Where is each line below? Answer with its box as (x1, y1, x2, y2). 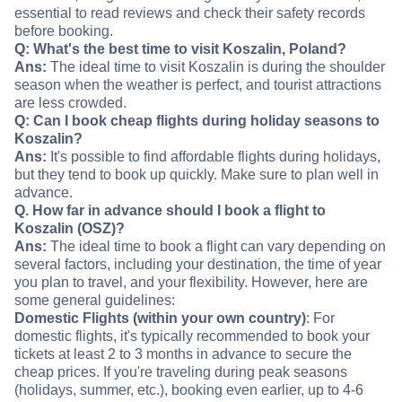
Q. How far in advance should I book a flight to (14, 203, 326, 219)
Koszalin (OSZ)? (14, 221, 125, 237)
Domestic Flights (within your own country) (14, 310, 306, 327)
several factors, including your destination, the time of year (14, 257, 381, 273)
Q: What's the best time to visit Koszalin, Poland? (14, 41, 346, 57)
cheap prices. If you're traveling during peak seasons (14, 364, 347, 380)
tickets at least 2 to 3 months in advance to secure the (14, 346, 352, 363)
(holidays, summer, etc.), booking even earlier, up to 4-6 (14, 382, 363, 398)
